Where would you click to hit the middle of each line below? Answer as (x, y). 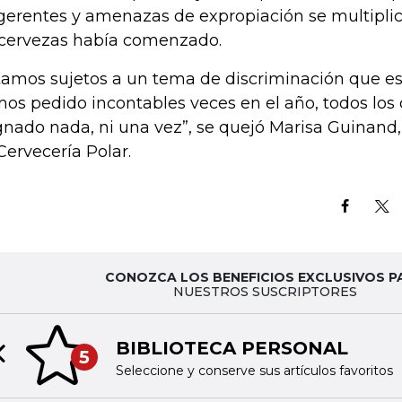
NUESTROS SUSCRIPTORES (265, 292)
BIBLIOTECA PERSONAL (232, 348)
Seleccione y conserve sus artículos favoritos (254, 370)
